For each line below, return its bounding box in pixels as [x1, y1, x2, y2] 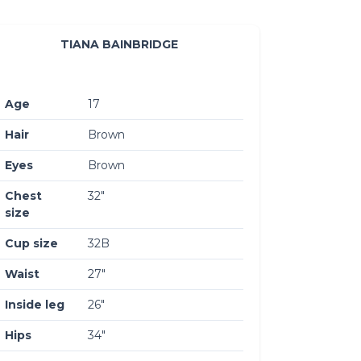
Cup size [5, 235, 58, 251]
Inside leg [5, 297, 64, 312]
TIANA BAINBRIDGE [60, 36, 178, 52]
